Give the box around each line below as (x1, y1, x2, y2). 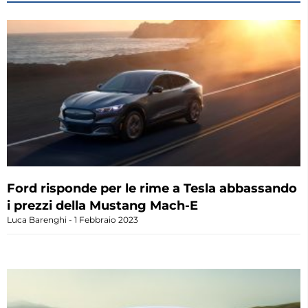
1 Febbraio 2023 (72, 214, 138, 225)
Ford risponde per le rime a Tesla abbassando (7, 181, 297, 197)
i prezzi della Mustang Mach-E (7, 198, 198, 214)
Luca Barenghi (7, 214, 69, 225)
